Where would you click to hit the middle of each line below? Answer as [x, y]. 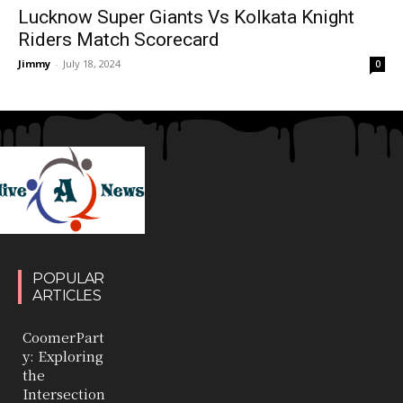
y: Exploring [63, 355]
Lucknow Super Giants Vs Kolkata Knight [186, 17]
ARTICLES [67, 295]
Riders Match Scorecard [119, 39]
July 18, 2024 [92, 63]
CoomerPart [63, 336]
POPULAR [68, 278]
